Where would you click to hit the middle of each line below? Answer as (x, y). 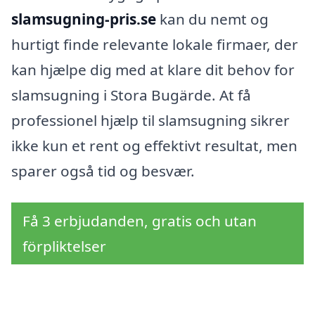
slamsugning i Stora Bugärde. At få (131, 95)
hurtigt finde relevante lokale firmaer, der (155, 44)
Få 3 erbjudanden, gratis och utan (140, 221)
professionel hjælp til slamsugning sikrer (150, 120)
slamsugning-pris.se (84, 19)
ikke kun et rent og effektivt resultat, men (154, 145)
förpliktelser (64, 246)
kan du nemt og (212, 19)
